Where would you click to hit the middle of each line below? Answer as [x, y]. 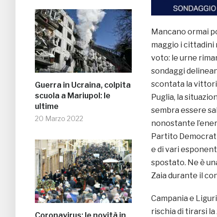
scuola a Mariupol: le [73, 96]
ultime [47, 107]
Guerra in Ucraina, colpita [83, 85]
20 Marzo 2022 [59, 119]
